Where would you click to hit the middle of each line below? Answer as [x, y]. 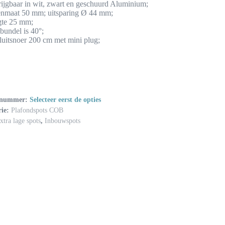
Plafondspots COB [37, 110]
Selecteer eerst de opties [65, 100]
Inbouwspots [62, 121]
